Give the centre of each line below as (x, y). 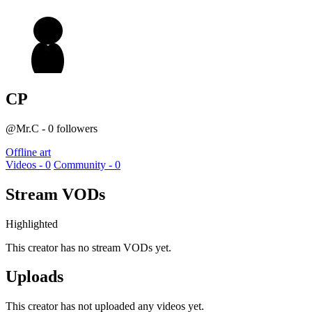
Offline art (28, 152)
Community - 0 (87, 164)
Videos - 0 (28, 164)
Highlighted (32, 224)
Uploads (34, 277)
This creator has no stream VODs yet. (88, 247)
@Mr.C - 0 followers (52, 128)
